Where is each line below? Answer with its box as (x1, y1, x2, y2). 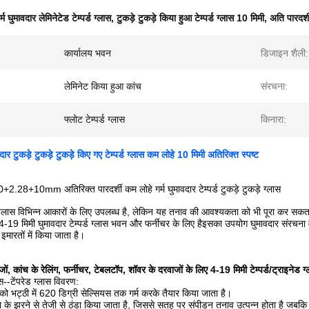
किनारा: (261, 114, 286, 125)
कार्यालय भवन (64, 48, 111, 59)
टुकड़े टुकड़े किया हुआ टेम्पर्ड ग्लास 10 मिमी (117, 12, 264, 23)
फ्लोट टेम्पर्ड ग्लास (64, 114, 125, 125)
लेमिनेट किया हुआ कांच (64, 81, 141, 92)
